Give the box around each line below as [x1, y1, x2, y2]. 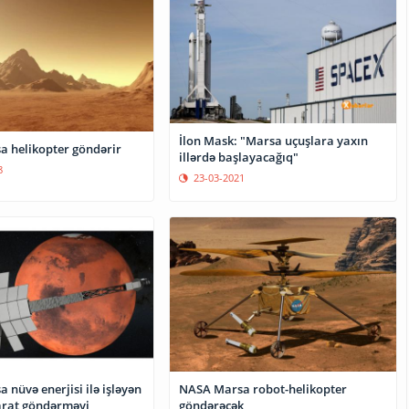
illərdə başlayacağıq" [179, 149, 299, 166]
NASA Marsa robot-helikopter [179, 380, 348, 397]
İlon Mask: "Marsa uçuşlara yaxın [179, 132, 369, 150]
